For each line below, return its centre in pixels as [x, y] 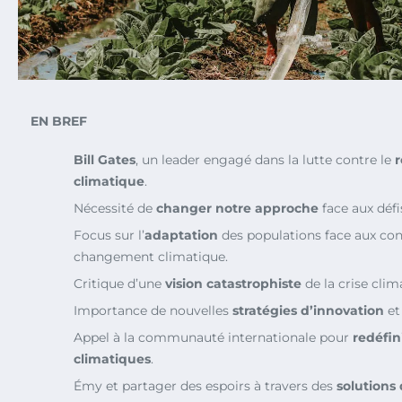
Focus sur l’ [109, 235]
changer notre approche [237, 208]
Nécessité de [115, 208]
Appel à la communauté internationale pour [213, 337]
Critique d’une [119, 283]
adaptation [181, 235]
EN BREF [59, 121]
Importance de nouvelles [153, 310]
